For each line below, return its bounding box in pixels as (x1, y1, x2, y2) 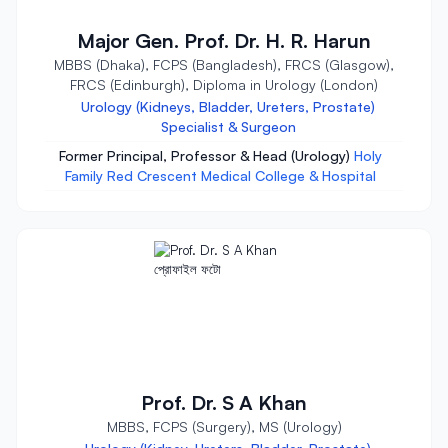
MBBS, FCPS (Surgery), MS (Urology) (106, 418, 342, 435)
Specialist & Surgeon (160, 118, 296, 135)
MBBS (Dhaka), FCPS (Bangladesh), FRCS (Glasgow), (54, 56, 394, 73)
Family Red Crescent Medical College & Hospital (64, 167, 376, 184)
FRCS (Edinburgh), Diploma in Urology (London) (70, 76, 378, 93)
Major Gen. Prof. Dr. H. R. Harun (77, 28, 371, 53)
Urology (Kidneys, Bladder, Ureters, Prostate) (81, 98, 375, 115)
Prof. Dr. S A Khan (141, 390, 307, 415)
